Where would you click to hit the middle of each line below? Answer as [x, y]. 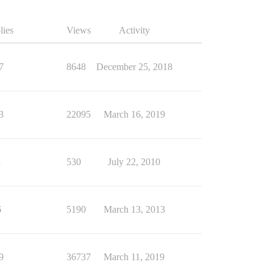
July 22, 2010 [134, 161]
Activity [134, 30]
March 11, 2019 [134, 257]
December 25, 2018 [134, 66]
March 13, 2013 [134, 209]
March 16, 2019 [134, 114]
